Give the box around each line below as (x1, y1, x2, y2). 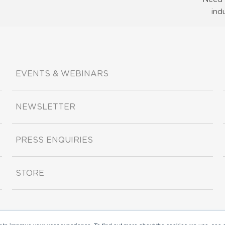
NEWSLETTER (16, 102, 75, 111)
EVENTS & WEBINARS (16, 69, 108, 78)
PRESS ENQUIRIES (16, 136, 93, 144)
